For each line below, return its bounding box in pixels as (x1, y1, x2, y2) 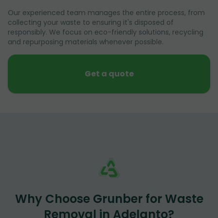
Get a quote (84, 68, 134, 79)
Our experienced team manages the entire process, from (8, 7, 205, 18)
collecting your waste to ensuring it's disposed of (8, 17, 174, 27)
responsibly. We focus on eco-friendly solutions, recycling (8, 27, 203, 37)
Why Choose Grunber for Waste (15, 190, 203, 207)
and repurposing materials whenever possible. (8, 36, 163, 47)
